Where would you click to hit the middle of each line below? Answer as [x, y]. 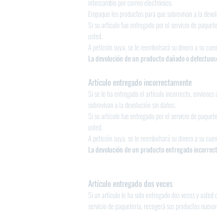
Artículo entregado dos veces [130, 183]
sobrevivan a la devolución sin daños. [132, 105]
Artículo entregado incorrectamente [140, 82]
